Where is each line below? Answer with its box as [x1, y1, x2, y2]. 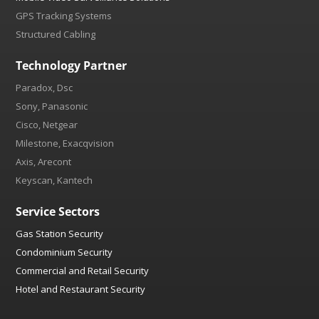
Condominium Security [16, 246, 113, 258]
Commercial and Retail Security [16, 264, 150, 277]
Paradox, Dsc [16, 81, 73, 94]
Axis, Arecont [16, 155, 72, 168]
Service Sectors [16, 204, 100, 219]
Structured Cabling [16, 28, 96, 41]
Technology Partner [16, 58, 127, 73]
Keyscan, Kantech [16, 174, 93, 187]
